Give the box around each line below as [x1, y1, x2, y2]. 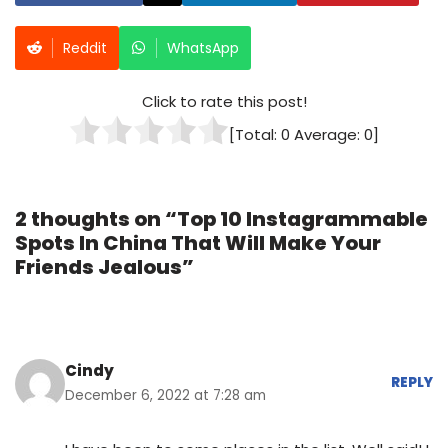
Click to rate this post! [141, 90, 307, 112]
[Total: [229, 123, 281, 145]
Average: [290, 123, 364, 145]
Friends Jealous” [15, 252, 194, 281]
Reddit [63, 37, 107, 58]
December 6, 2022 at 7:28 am [65, 385, 266, 405]
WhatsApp [167, 37, 239, 58]
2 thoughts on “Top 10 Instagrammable [15, 204, 428, 233]
